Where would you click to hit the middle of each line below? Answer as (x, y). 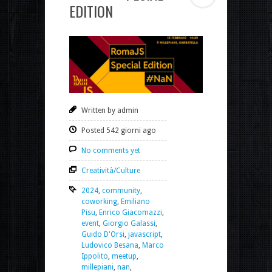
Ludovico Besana (110, 245)
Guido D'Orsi (103, 234)
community (121, 190)
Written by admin (110, 110)
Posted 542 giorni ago (119, 130)
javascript (144, 234)
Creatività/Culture (111, 170)
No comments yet (111, 150)
